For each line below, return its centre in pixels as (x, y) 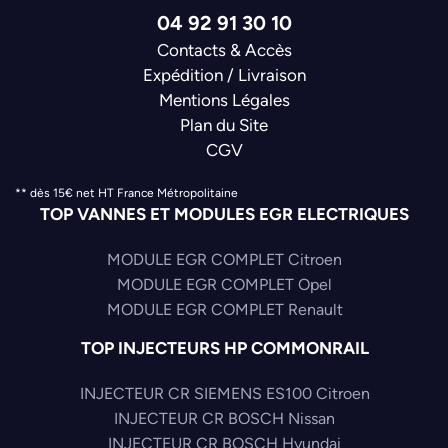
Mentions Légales (224, 100)
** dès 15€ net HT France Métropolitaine (126, 193)
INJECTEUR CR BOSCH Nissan (224, 419)
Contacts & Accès (224, 50)
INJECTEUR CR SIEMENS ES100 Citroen (224, 394)
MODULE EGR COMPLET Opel (224, 285)
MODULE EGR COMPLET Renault (224, 310)
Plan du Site (224, 125)
